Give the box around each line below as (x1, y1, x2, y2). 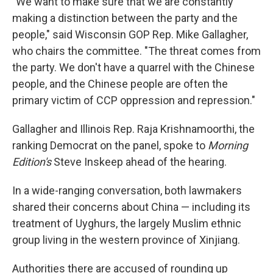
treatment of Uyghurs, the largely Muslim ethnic (12, 217, 241, 230)
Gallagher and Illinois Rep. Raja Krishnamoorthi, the (12, 122, 255, 135)
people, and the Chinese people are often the (12, 77, 228, 90)
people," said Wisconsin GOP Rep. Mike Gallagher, (12, 28, 248, 41)
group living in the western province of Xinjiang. (12, 233, 240, 246)
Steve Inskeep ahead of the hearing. (54, 155, 227, 168)
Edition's (12, 155, 54, 168)
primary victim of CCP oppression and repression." (12, 94, 255, 107)
